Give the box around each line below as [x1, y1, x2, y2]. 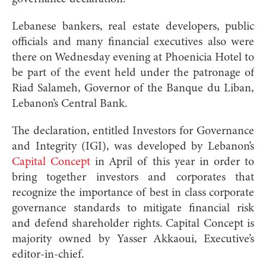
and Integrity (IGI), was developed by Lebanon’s [12, 141, 254, 153]
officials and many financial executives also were [12, 36, 254, 48]
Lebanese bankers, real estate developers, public [12, 21, 254, 33]
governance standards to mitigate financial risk [12, 202, 254, 214]
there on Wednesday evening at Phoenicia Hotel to [12, 52, 254, 64]
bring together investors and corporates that [12, 172, 254, 183]
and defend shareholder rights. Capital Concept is [12, 218, 254, 230]
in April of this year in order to [90, 156, 255, 168]
